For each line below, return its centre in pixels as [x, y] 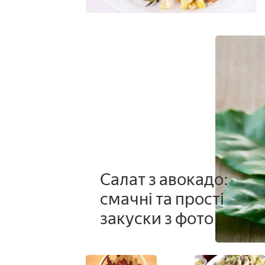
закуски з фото [156, 218]
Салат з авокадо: [164, 179]
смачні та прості [162, 198]
